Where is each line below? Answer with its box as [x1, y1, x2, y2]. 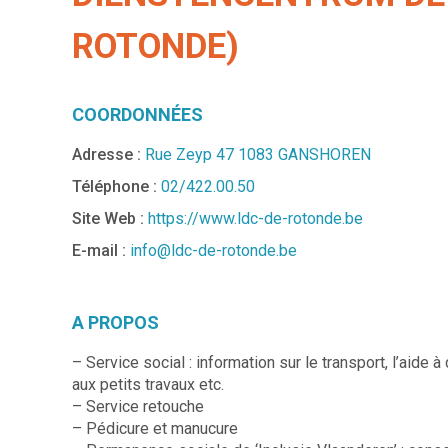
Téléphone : [72, 176, 161, 196]
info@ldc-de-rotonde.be [130, 240, 297, 260]
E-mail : [72, 240, 126, 260]
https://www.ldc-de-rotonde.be [148, 208, 363, 228]
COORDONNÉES [72, 103, 203, 125]
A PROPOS [72, 311, 159, 333]
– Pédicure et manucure [72, 418, 238, 438]
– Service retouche [72, 396, 204, 416]
